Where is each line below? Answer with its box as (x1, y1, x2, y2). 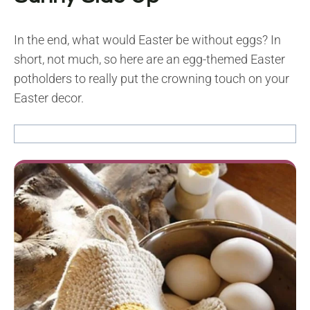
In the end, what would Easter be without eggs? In (14, 33, 281, 48)
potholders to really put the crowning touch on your (14, 71, 289, 86)
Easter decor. (14, 91, 84, 106)
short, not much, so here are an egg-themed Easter (14, 52, 285, 67)
